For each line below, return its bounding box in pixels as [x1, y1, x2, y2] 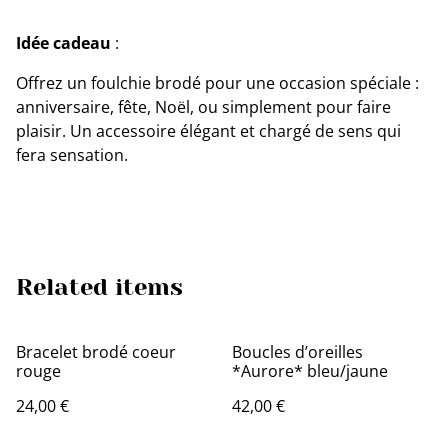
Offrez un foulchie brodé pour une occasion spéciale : [16, 72, 419, 95]
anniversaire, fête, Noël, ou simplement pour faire [16, 96, 391, 119]
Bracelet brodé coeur [16, 341, 176, 364]
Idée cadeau [16, 32, 111, 55]
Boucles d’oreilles [232, 341, 363, 364]
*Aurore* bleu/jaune [232, 360, 388, 383]
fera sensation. [16, 144, 128, 167]
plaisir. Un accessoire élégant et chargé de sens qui [16, 120, 401, 143]
